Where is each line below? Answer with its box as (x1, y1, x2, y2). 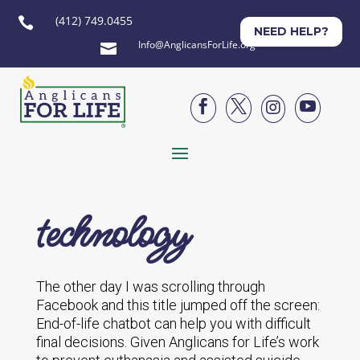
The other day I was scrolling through (35, 278, 265, 295)
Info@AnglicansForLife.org (137, 38, 256, 51)
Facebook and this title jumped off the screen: (35, 297, 320, 313)
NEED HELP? (253, 24, 329, 39)
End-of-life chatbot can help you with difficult (35, 315, 311, 332)
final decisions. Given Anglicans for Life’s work (35, 333, 319, 350)
